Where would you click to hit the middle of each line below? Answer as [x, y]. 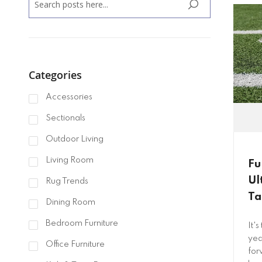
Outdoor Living [73, 139]
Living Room [68, 161]
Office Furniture [74, 245]
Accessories [68, 97]
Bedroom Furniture [81, 224]
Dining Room [69, 203]
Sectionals [64, 118]
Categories [55, 75]
